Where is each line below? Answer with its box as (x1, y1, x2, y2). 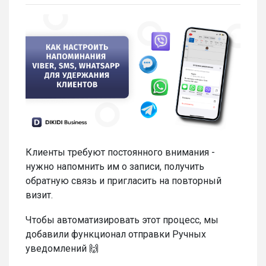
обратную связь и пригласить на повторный (26, 175, 221, 187)
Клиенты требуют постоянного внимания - (26, 147, 215, 159)
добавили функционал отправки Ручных (26, 229, 206, 240)
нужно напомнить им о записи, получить (26, 161, 204, 173)
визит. (26, 189, 53, 201)
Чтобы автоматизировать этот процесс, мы (26, 214, 218, 226)
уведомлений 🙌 (26, 243, 99, 255)
